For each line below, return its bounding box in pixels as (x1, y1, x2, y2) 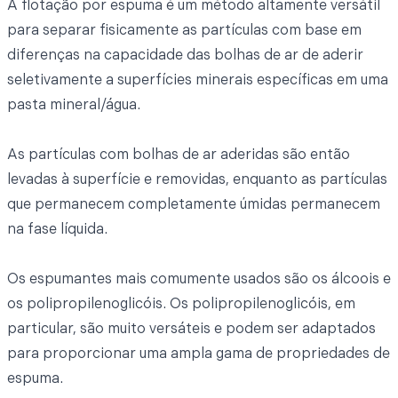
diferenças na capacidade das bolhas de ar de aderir (7, 48, 363, 63)
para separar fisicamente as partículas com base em (7, 23, 362, 38)
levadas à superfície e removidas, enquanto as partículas (7, 172, 387, 187)
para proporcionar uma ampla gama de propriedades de (7, 346, 390, 362)
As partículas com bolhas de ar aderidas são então (7, 147, 350, 163)
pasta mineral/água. (7, 98, 140, 113)
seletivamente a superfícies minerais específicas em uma (7, 73, 388, 88)
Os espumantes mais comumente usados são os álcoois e (7, 272, 391, 287)
